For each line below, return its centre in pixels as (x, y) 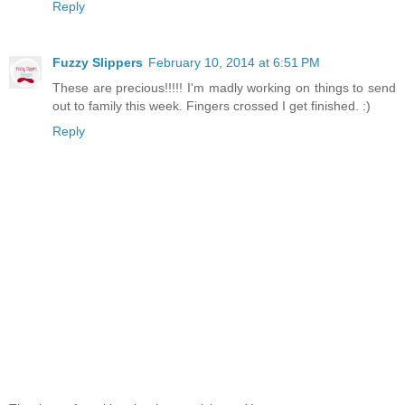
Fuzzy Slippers (98, 62)
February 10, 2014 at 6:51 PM (234, 62)
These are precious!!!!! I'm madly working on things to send (224, 87)
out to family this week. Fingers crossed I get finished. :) (212, 105)
